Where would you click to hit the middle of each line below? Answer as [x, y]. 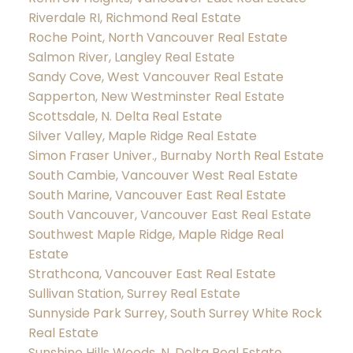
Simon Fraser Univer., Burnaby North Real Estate [176, 155]
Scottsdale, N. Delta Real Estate [125, 116]
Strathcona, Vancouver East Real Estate [152, 273]
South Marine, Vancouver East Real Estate [157, 195]
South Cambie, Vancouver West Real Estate [163, 175]
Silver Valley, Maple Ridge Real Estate [142, 136]
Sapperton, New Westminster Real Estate [156, 96]
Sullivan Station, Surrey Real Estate [134, 293]
